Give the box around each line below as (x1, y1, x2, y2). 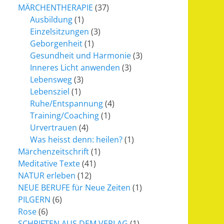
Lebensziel (30, 86, 69, 97)
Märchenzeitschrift (18, 146, 89, 157)
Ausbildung (30, 14, 72, 25)
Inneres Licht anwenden (30, 62, 120, 73)
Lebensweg (30, 74, 72, 85)
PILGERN (18, 194, 50, 205)
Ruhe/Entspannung (30, 98, 103, 109)
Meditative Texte (18, 158, 80, 169)
